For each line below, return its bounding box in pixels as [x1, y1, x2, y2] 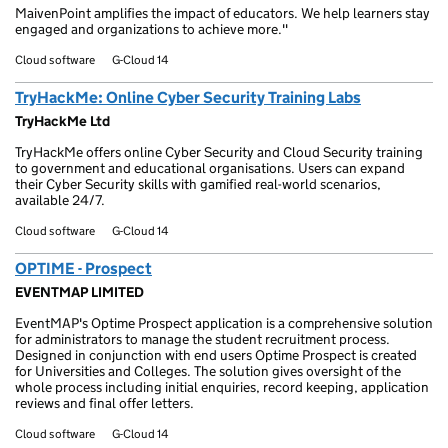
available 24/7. [15, 191, 105, 209]
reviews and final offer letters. [15, 394, 194, 412]
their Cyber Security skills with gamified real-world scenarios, [15, 175, 381, 193]
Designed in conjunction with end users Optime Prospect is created [15, 346, 417, 364]
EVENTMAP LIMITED [15, 283, 144, 301]
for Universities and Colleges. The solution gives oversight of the [15, 362, 401, 380]
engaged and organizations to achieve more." [15, 20, 288, 38]
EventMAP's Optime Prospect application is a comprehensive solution [15, 314, 433, 332]
